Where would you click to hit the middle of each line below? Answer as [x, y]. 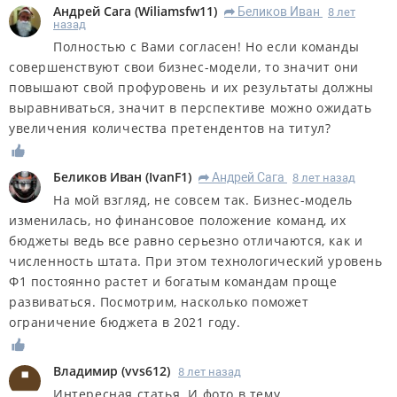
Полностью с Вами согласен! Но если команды [206, 47]
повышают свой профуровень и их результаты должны [191, 88]
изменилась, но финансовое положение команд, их [178, 221]
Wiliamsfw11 [176, 12]
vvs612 [146, 370]
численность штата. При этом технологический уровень [196, 261]
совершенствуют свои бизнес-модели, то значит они [184, 67]
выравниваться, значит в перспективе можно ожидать [191, 108]
